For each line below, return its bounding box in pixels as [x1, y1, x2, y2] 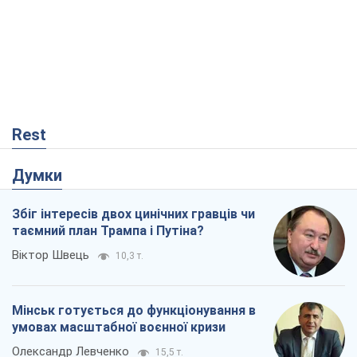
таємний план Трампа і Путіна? [12, 223, 204, 239]
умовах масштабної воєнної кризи [12, 320, 226, 335]
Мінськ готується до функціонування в [12, 303, 256, 319]
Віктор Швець [12, 248, 89, 263]
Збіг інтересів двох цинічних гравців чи [12, 206, 255, 222]
